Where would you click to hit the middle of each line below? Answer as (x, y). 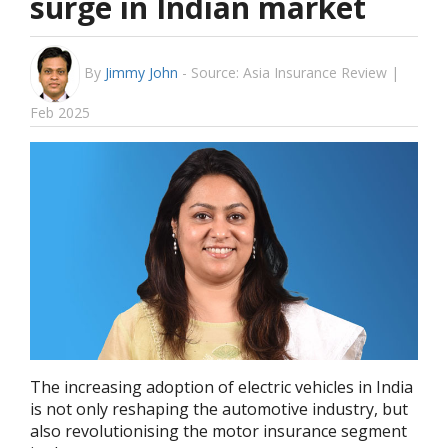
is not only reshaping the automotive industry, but (219, 409)
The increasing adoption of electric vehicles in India (221, 387)
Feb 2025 (60, 112)
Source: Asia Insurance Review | (295, 72)
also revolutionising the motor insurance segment (218, 431)
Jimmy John (141, 72)
